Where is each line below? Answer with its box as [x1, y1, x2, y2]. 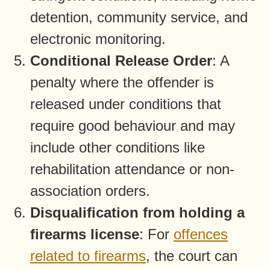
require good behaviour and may [30, 117, 235, 134]
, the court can [146, 247, 237, 264]
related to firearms [30, 247, 146, 264]
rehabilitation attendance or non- [30, 160, 234, 177]
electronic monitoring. [30, 30, 166, 47]
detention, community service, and [30, 8, 248, 25]
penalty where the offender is [30, 74, 214, 90]
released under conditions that [30, 95, 221, 112]
